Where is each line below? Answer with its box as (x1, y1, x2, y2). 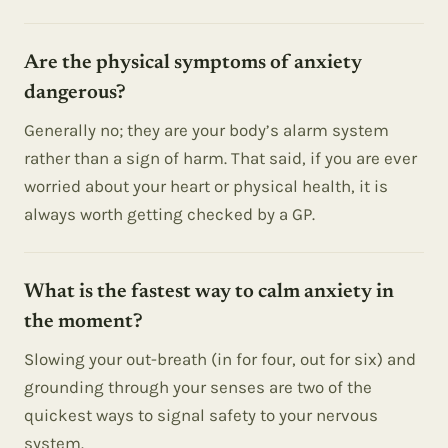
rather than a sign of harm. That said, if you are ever (24, 148, 417, 168)
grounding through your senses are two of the (24, 377, 372, 397)
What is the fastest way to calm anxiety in (24, 282, 394, 302)
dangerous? (24, 83, 126, 103)
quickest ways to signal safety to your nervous (24, 405, 378, 425)
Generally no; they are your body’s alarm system (24, 120, 389, 140)
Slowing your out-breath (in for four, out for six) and (24, 349, 416, 369)
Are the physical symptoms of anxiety (24, 53, 362, 73)
